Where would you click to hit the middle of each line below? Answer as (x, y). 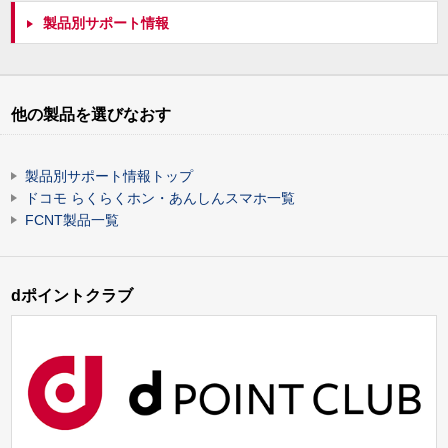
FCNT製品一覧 (72, 220)
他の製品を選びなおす (91, 114)
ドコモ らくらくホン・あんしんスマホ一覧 (160, 198)
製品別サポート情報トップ (109, 176)
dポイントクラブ (72, 295)
